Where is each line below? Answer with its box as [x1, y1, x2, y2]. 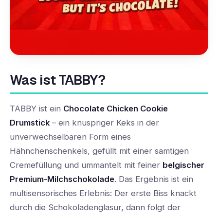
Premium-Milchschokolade [10, 174, 114, 184]
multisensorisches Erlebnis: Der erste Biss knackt [10, 188, 197, 198]
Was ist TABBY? [10, 71, 106, 89]
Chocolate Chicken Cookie [63, 103, 168, 113]
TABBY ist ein [10, 103, 63, 113]
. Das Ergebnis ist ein [114, 174, 193, 184]
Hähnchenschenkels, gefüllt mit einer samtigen [10, 145, 189, 156]
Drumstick [10, 117, 50, 127]
